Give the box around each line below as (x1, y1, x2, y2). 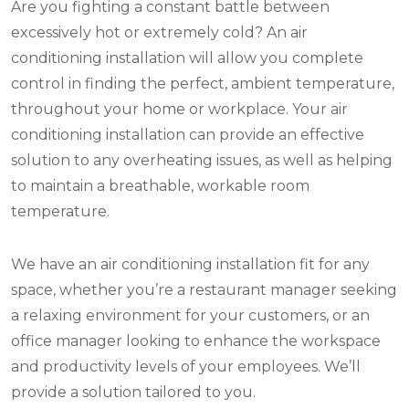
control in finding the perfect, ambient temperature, (11, 75, 394, 93)
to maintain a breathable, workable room (11, 177, 309, 195)
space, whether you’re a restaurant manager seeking (11, 281, 397, 299)
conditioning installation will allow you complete (11, 49, 363, 68)
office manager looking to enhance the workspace (11, 332, 381, 351)
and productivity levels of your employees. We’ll (11, 358, 361, 376)
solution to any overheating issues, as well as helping (11, 152, 393, 170)
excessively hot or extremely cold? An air (11, 24, 308, 42)
